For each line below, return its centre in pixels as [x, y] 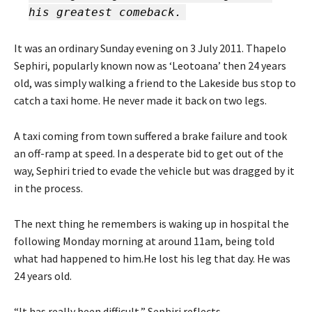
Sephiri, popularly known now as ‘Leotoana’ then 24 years [150, 65]
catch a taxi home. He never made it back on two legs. [140, 100]
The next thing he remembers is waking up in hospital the [151, 223]
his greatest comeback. [105, 12]
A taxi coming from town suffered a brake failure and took [150, 135]
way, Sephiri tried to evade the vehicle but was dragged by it [154, 170]
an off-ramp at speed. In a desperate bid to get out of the [149, 153]
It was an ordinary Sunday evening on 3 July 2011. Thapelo [150, 48]
